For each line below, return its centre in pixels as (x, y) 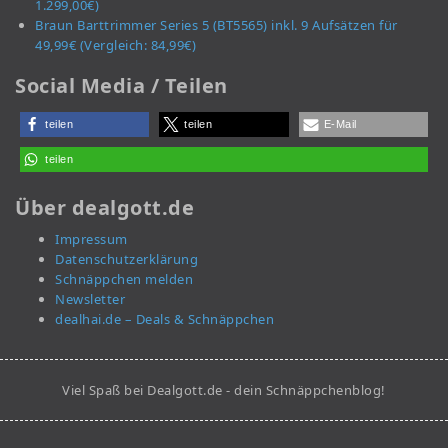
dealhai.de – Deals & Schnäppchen (164, 319)
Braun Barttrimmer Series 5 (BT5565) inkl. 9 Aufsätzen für (216, 25)
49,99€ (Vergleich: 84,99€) (115, 45)
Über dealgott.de (104, 208)
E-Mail (340, 124)
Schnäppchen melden (124, 279)
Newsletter (90, 299)
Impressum (91, 239)
